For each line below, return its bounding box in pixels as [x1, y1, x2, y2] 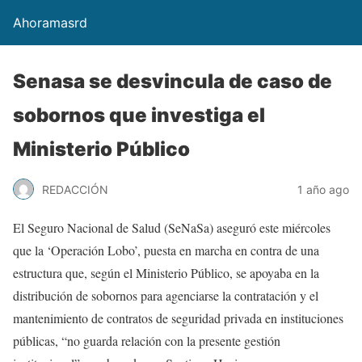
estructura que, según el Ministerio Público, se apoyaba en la [13, 264, 319, 281]
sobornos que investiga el [13, 103, 265, 127]
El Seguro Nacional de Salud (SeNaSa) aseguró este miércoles [13, 219, 330, 236]
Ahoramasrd [13, 15, 87, 31]
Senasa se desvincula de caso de [13, 69, 332, 93]
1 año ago [297, 182, 349, 196]
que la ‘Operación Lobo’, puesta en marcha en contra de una [13, 242, 319, 259]
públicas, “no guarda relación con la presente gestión [13, 332, 280, 349]
